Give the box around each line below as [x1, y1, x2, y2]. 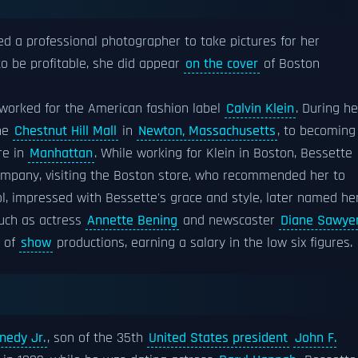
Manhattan [30, 145, 93, 162]
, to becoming [277, 122, 356, 140]
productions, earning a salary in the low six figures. [53, 234, 352, 252]
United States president [149, 329, 288, 347]
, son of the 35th [47, 329, 147, 347]
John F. [295, 329, 336, 347]
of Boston [260, 55, 320, 73]
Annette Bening [87, 212, 177, 229]
